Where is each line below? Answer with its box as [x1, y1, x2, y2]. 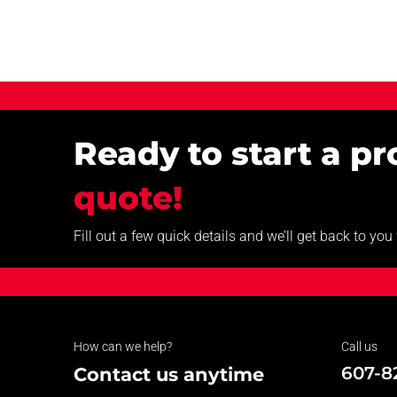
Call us [340, 339, 378, 354]
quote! [73, 177, 183, 217]
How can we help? [73, 339, 172, 354]
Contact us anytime [73, 362, 264, 385]
